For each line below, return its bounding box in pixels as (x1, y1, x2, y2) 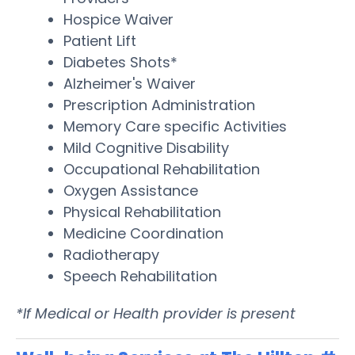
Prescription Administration (63, 94, 255, 115)
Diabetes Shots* (63, 52, 177, 72)
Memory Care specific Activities (63, 116, 287, 136)
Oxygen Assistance (63, 180, 198, 200)
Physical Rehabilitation (63, 201, 221, 222)
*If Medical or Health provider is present (16, 303, 296, 323)
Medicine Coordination (63, 223, 223, 243)
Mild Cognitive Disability (63, 137, 229, 158)
